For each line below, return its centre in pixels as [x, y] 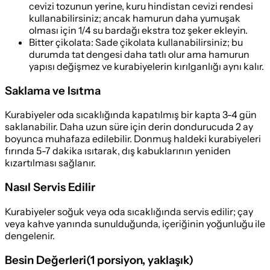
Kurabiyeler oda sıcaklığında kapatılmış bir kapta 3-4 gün [131, 115]
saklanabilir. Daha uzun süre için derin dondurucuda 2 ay [129, 127]
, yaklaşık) [168, 260]
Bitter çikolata [60, 42]
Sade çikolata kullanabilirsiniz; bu [169, 42]
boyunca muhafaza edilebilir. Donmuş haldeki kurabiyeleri [133, 139]
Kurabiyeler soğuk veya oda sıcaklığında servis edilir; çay [129, 211]
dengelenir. [30, 235]
